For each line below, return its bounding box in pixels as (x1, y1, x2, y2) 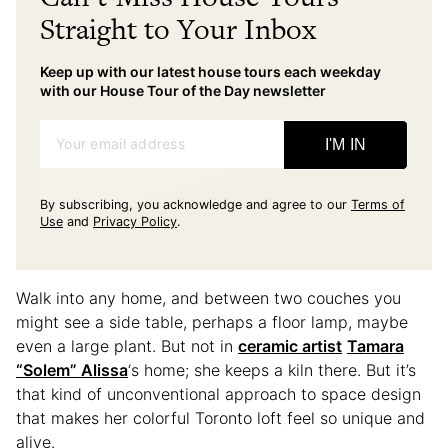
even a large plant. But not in (16, 336, 238, 357)
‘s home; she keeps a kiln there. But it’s (128, 360, 416, 381)
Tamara (347, 336, 404, 357)
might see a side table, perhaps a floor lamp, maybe (16, 312, 408, 333)
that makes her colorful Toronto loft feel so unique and (16, 408, 425, 429)
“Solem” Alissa (16, 360, 128, 381)
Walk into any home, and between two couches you (16, 288, 401, 309)
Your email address (56, 135, 186, 153)
